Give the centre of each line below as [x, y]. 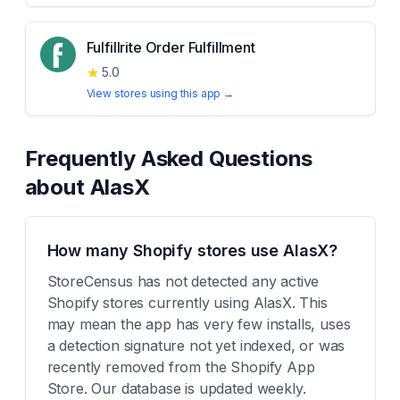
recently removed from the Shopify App [181, 367]
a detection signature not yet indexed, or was [196, 346]
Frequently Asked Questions [169, 158]
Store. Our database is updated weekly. [176, 388]
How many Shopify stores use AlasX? [192, 250]
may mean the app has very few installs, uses [199, 324]
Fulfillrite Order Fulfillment [171, 47]
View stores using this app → [160, 93]
